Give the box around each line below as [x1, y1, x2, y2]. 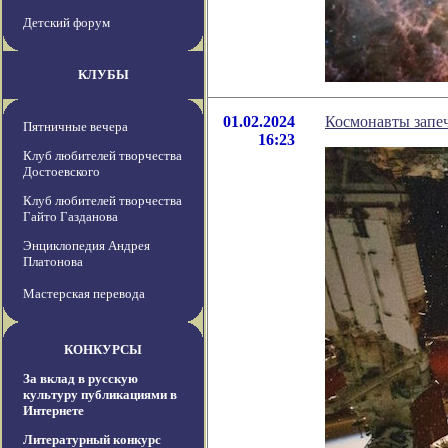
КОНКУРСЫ [64, 342, 142, 358]
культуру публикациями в [23, 387, 177, 403]
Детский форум [23, 15, 110, 31]
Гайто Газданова [23, 209, 118, 225]
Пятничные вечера [23, 119, 128, 135]
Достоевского [23, 164, 100, 180]
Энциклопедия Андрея [23, 238, 150, 254]
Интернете [23, 403, 84, 419]
